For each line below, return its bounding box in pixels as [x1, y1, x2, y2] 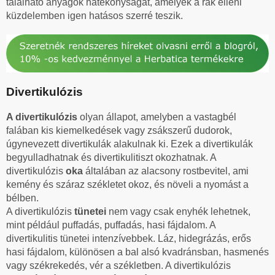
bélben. [6, 192, 39, 203]
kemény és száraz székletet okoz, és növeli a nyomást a [6, 179, 249, 190]
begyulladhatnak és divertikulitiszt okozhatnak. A [6, 152, 216, 163]
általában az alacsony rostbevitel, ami [85, 165, 249, 176]
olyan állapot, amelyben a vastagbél [80, 111, 236, 122]
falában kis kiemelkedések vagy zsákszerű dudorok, [6, 125, 232, 136]
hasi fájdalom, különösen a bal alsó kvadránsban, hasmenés [6, 246, 269, 257]
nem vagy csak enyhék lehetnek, [109, 206, 250, 217]
